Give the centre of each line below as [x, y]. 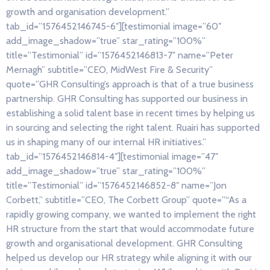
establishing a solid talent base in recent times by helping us [130, 113]
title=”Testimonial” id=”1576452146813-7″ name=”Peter [120, 55]
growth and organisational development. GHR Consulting [124, 243]
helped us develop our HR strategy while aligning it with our [129, 257]
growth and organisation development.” [88, 11]
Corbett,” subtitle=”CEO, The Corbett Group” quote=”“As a [126, 199]
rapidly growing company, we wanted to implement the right [131, 214]
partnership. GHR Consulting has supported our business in [127, 98]
